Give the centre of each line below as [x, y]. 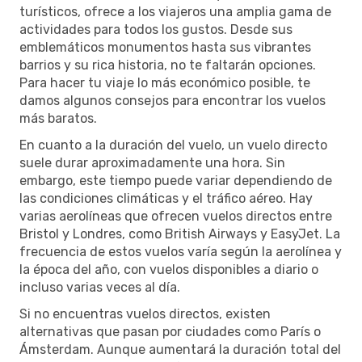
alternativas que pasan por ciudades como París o [170, 331]
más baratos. [58, 118]
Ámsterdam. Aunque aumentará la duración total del [180, 349]
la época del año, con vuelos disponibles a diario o [169, 269]
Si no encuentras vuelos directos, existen [145, 314]
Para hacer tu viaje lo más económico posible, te [165, 82]
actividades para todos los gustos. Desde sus [156, 29]
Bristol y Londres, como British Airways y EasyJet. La [180, 234]
